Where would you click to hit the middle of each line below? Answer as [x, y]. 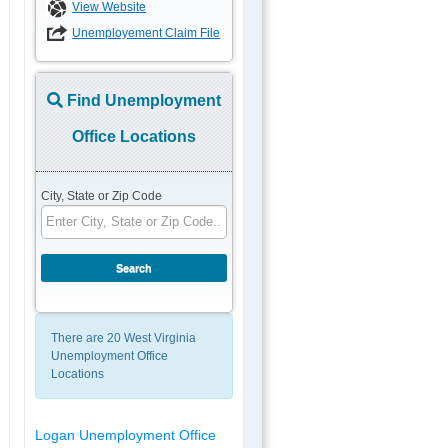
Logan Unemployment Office [126, 434]
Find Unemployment [142, 100]
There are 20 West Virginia [124, 337]
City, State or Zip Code [102, 195]
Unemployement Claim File [146, 32]
